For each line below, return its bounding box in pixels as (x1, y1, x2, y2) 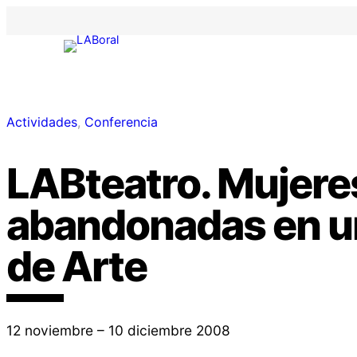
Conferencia (84, 114, 158, 131)
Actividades (6, 114, 77, 131)
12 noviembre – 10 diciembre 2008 (6, 321, 230, 339)
